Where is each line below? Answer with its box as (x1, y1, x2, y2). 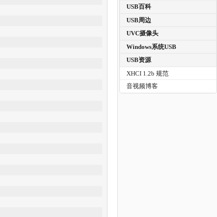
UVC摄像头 (126, 30, 159, 37)
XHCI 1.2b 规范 (126, 69, 169, 77)
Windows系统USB (126, 43, 177, 50)
